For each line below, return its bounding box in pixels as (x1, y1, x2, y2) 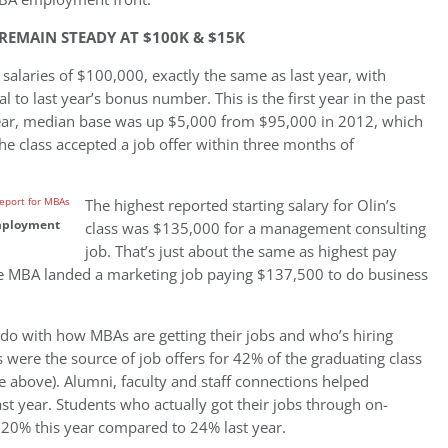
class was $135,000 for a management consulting (85, 218, 426, 239)
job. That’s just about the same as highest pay (85, 241, 397, 262)
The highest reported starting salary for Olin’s (85, 195, 396, 216)
